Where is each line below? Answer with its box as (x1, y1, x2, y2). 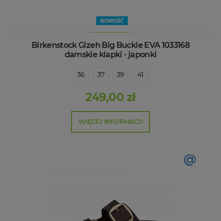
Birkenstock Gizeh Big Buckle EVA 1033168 (31, 40, 190, 50)
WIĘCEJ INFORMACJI (78, 117, 143, 125)
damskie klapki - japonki (64, 49, 157, 59)
